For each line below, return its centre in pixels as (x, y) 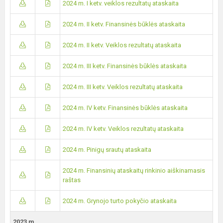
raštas (72, 180)
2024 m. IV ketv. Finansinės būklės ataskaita (125, 108)
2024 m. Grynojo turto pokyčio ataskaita (120, 201)
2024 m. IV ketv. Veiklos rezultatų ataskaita (123, 129)
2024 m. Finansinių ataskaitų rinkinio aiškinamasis (134, 170)
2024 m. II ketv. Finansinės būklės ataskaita (124, 24)
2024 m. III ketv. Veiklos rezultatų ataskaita (123, 87)
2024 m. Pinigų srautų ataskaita (107, 150)
